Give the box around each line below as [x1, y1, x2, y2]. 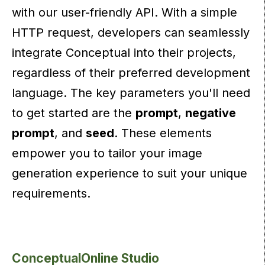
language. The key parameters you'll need [12, 86, 250, 101]
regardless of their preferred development [12, 66, 250, 80]
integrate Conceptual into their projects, [12, 46, 236, 60]
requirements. [12, 186, 91, 201]
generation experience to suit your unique [12, 166, 247, 181]
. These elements [114, 126, 212, 141]
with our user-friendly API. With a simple [12, 5, 237, 20]
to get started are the [12, 106, 135, 121]
